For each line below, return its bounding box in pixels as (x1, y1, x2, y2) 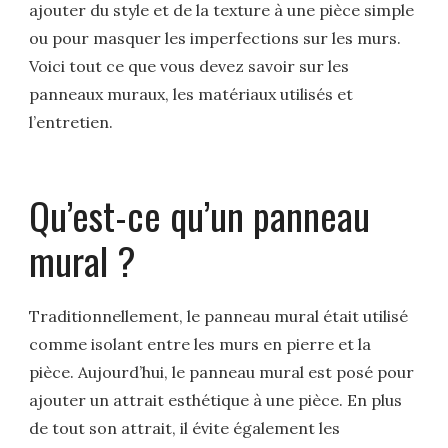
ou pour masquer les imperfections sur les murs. (29, 28, 402, 49)
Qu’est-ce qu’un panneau (29, 186, 371, 243)
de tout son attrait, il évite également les (29, 417, 341, 438)
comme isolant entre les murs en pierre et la (29, 333, 372, 354)
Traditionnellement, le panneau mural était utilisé (29, 305, 409, 326)
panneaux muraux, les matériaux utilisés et (29, 84, 354, 105)
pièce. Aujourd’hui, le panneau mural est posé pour (29, 361, 415, 382)
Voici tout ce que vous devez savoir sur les (29, 56, 350, 77)
